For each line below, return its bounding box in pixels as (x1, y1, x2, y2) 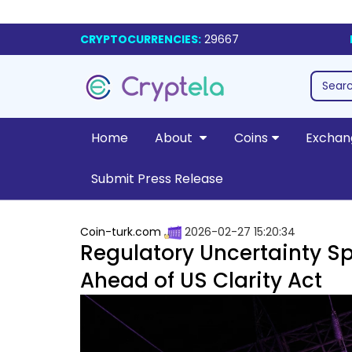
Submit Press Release (90, 170, 223, 188)
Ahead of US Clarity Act (80, 266, 322, 295)
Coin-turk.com (80, 224, 161, 240)
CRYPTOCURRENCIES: (80, 31, 201, 47)
